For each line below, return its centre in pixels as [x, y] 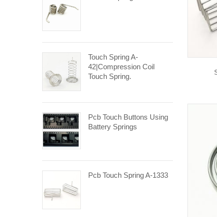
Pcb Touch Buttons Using [128, 117]
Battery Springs [113, 126]
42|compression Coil [121, 66]
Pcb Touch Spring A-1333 [128, 175]
